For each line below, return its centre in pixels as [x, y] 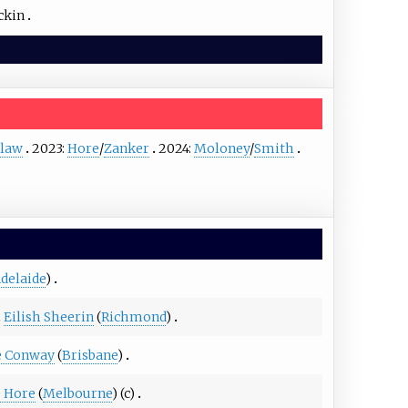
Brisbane [90, 355]
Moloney [222, 149]
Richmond [133, 316]
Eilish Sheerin [48, 316]
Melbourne [78, 393]
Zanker [127, 149]
